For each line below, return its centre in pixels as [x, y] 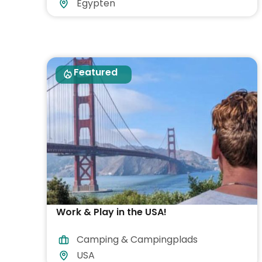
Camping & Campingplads [137, 240]
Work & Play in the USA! [111, 212]
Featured [96, 73]
